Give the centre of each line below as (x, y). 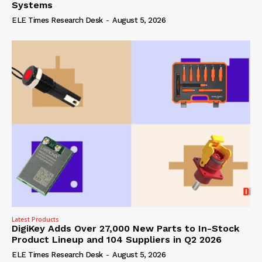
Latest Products (35, 220)
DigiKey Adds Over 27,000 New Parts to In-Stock (125, 229)
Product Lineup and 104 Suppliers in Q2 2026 (117, 240)
